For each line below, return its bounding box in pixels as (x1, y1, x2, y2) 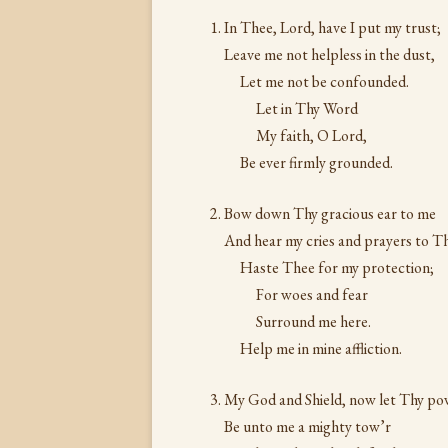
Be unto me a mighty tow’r (224, 416, 391, 437)
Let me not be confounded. (240, 71, 409, 92)
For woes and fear (256, 284, 368, 305)
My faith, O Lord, (256, 125, 367, 146)
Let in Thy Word (256, 98, 358, 119)
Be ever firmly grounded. (240, 152, 393, 173)
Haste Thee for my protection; (240, 257, 434, 278)
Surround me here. (256, 311, 371, 332)
